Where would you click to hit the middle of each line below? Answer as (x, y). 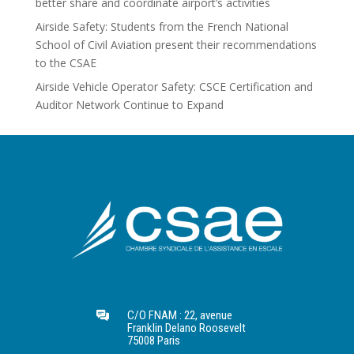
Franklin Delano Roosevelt (186, 328)
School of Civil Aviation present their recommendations (176, 44)
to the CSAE (66, 62)
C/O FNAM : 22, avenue (179, 315)
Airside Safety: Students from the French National (162, 26)
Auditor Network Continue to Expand (129, 104)
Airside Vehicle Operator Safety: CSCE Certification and (174, 86)
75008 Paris (153, 340)
